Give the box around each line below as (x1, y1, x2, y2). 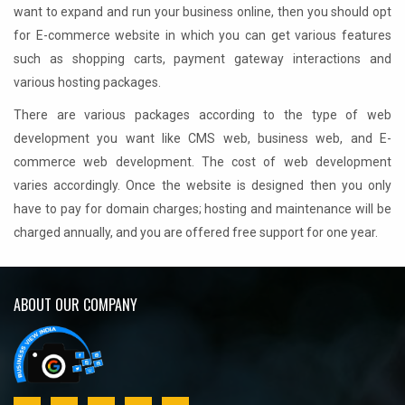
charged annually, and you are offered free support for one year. (14, 225, 378, 240)
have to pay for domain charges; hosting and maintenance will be (14, 202, 391, 217)
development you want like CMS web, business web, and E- (14, 131, 391, 146)
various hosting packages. (14, 75, 161, 90)
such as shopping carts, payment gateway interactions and (14, 52, 391, 67)
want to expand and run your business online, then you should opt (14, 5, 391, 20)
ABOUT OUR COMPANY (14, 294, 137, 316)
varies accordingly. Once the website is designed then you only (14, 178, 391, 193)
